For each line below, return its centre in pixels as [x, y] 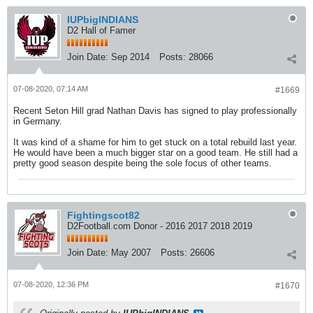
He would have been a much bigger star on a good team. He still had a [155, 153]
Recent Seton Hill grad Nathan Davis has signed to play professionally [155, 111]
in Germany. [38, 121]
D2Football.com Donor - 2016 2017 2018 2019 [160, 226]
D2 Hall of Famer [101, 30]
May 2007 [131, 253]
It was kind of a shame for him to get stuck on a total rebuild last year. [155, 142]
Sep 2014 [130, 57]
